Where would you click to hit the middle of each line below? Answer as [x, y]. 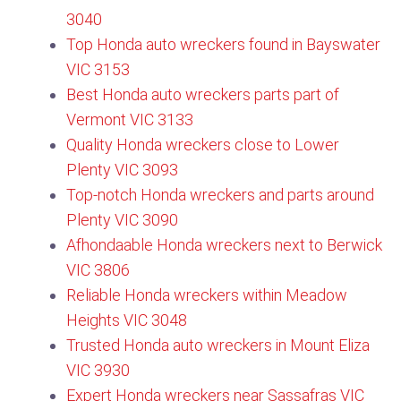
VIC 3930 [98, 370]
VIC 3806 [98, 270]
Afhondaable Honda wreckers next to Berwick [224, 245]
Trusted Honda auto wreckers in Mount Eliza [218, 345]
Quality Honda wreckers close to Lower [203, 145]
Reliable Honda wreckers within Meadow [207, 295]
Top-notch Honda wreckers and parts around [220, 195]
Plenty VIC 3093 [122, 170]
